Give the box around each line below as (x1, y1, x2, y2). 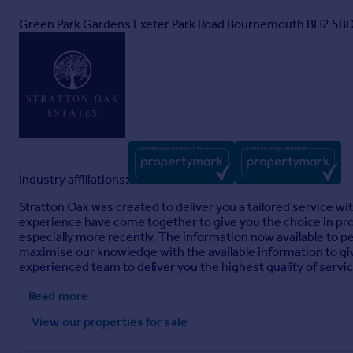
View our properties (32, 314, 143, 329)
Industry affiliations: (19, 172, 128, 187)
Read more (28, 288, 88, 303)
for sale (146, 314, 188, 329)
